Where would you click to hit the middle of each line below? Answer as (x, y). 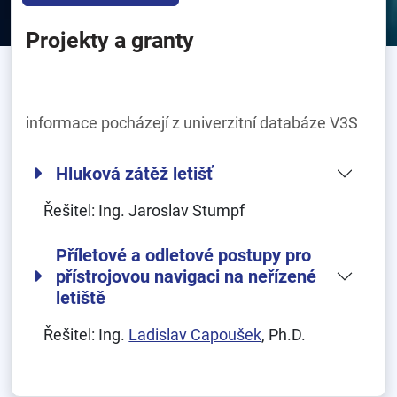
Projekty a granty (110, 40)
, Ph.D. (284, 335)
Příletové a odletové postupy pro (183, 255)
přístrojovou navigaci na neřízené (186, 276)
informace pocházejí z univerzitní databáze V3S (192, 123)
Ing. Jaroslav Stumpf (172, 210)
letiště (81, 298)
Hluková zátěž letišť (134, 174)
